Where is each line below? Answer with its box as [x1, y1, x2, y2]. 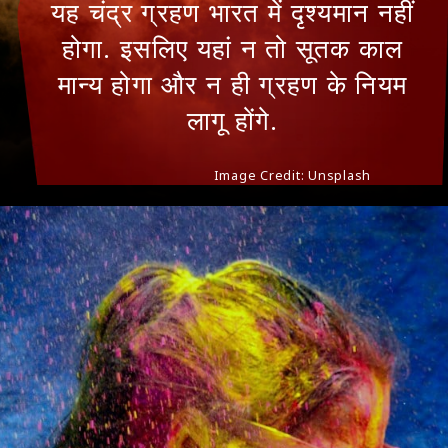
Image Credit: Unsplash [213, 167, 372, 185]
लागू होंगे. [186, 106, 279, 137]
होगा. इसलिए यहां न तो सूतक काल [61, 34, 404, 65]
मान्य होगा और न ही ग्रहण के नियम [57, 70, 408, 101]
